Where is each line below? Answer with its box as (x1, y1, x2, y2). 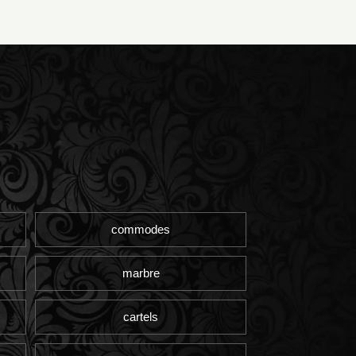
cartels (123, 309, 159, 323)
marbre (122, 265, 160, 280)
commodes (111, 222, 171, 236)
